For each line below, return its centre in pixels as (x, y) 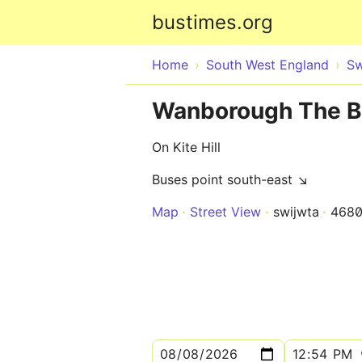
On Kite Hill (186, 147)
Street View (225, 212)
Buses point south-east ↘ (230, 179)
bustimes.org (213, 22)
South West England (267, 65)
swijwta (296, 212)
